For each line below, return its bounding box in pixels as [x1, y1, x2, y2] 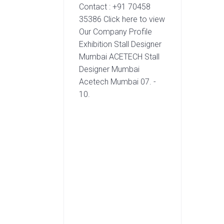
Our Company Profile [79, 26, 152, 36]
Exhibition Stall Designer [79, 39, 162, 49]
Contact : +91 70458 [79, 1, 151, 11]
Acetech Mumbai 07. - [79, 76, 156, 86]
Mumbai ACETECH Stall [79, 51, 160, 61]
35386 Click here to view [79, 14, 165, 24]
